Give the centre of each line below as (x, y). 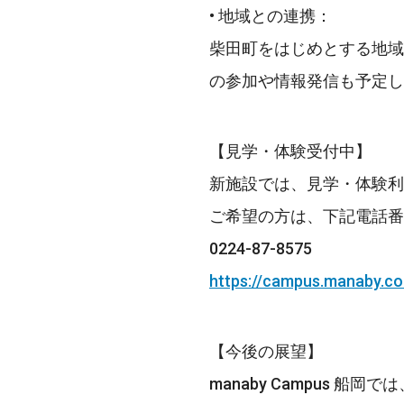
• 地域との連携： (271, 16)
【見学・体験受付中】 (290, 151)
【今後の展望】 (266, 351)
